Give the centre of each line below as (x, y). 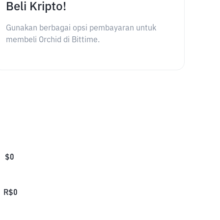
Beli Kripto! (36, 7)
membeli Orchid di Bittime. (53, 40)
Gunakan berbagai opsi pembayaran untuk (81, 28)
